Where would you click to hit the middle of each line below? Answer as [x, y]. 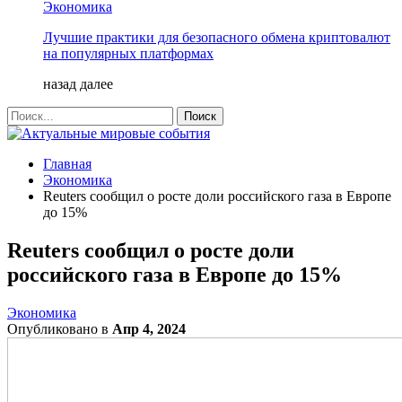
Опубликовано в [60, 328]
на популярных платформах [128, 53]
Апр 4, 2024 [149, 328]
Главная [67, 164]
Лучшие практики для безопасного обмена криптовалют [217, 37]
